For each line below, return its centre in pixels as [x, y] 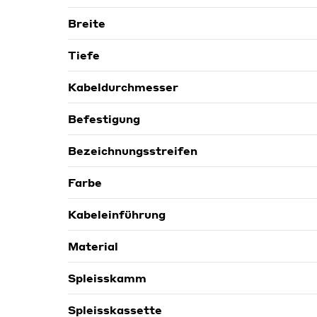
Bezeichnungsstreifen [133, 150]
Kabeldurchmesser [123, 87]
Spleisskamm [107, 278]
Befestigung [104, 119]
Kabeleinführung [117, 214]
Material [93, 246]
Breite [87, 23]
